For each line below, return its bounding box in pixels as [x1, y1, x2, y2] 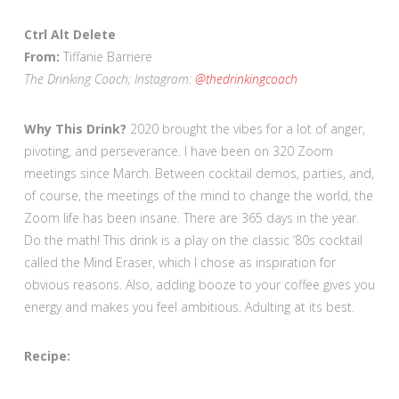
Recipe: [23, 346, 70, 364]
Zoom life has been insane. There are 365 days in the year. [23, 208, 359, 226]
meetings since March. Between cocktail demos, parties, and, [23, 164, 374, 182]
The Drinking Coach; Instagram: [23, 70, 195, 88]
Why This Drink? [23, 119, 130, 137]
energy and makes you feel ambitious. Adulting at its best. [23, 297, 354, 315]
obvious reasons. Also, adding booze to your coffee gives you [23, 275, 375, 293]
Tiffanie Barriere [59, 48, 152, 66]
